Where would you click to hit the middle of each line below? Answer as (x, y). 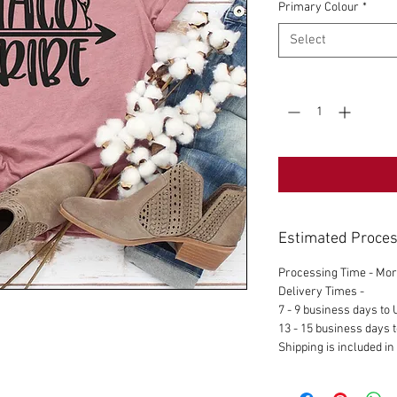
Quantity (300, 80)
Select (308, 40)
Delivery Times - (323, 292)
